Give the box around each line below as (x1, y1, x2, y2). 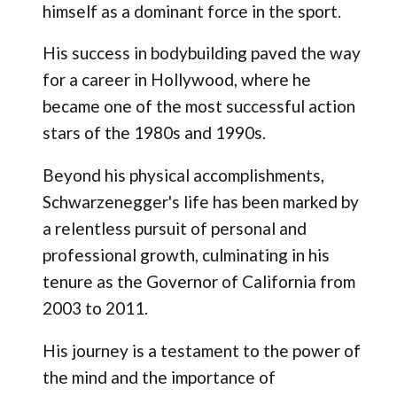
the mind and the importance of (42, 367, 276, 388)
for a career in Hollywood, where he (42, 69, 311, 90)
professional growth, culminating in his (42, 245, 330, 266)
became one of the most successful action (42, 96, 355, 117)
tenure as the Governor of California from (42, 271, 355, 292)
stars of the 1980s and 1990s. (42, 122, 266, 144)
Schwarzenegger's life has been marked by (42, 191, 359, 213)
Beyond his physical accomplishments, (42, 165, 324, 186)
